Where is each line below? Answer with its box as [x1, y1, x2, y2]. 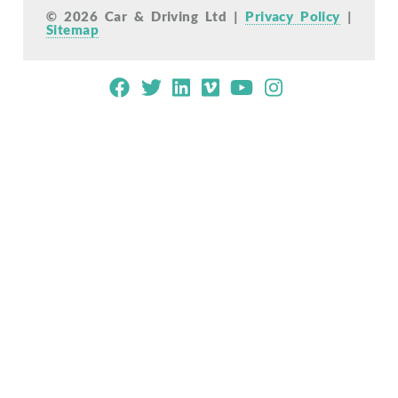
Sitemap [46, 20, 99, 37]
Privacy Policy [245, 7, 340, 24]
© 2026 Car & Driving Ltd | [46, 7, 246, 24]
